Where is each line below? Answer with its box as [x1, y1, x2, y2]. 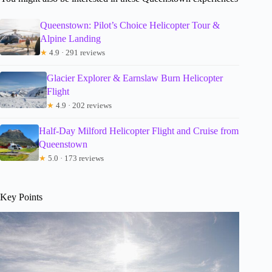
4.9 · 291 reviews [47, 48, 105, 58]
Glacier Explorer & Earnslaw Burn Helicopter [46, 73, 223, 84]
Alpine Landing [39, 33, 101, 44]
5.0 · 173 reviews [46, 154, 104, 163]
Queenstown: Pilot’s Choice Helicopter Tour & [39, 20, 220, 31]
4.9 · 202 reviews [53, 101, 112, 110]
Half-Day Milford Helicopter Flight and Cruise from [38, 126, 239, 137]
